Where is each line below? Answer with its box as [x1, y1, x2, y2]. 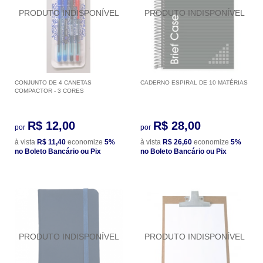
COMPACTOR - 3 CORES [15, 87, 84, 94]
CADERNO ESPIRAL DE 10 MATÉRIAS [140, 79, 248, 86]
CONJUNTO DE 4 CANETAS [15, 79, 92, 86]
